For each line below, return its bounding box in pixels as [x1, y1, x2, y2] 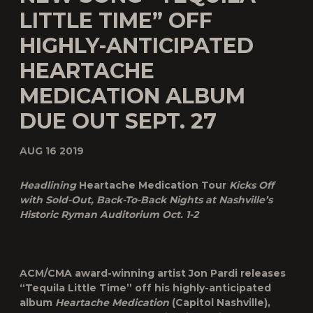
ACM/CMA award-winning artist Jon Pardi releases [20, 267, 286, 279]
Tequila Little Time [25, 282, 126, 294]
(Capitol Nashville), [169, 296, 270, 309]
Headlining [20, 179, 79, 191]
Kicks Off [226, 179, 274, 191]
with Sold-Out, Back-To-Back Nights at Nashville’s [20, 194, 272, 206]
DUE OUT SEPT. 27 [20, 108, 217, 134]
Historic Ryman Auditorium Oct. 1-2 [20, 208, 198, 221]
